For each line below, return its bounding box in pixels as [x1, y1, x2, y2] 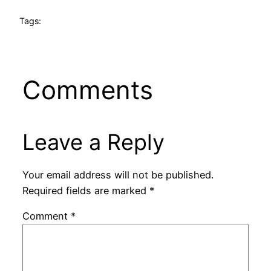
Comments [22, 74, 153, 105]
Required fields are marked [22, 184, 149, 197]
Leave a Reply [22, 128, 165, 155]
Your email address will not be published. [22, 168, 214, 181]
